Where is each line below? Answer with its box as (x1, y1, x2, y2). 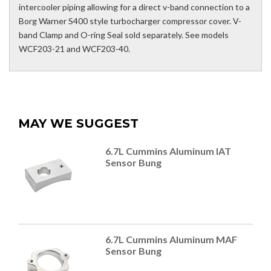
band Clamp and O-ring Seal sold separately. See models (19, 30, 229, 41)
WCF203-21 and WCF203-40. (19, 44, 130, 54)
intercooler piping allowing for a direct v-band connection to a (19, 2, 250, 13)
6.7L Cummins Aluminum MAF (105, 233, 237, 246)
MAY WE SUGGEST (18, 116, 139, 131)
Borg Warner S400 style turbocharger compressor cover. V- (19, 16, 241, 27)
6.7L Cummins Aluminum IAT (105, 145, 231, 157)
